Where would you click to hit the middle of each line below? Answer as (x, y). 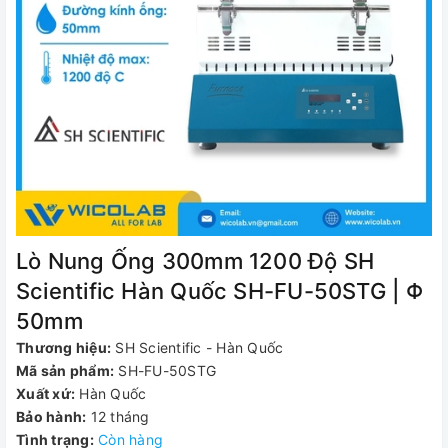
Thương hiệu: (63, 347)
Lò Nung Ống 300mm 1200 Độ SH (195, 261)
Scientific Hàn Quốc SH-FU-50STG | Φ (220, 291)
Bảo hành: (51, 416)
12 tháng (120, 416)
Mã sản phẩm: (65, 370)
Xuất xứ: (45, 393)
